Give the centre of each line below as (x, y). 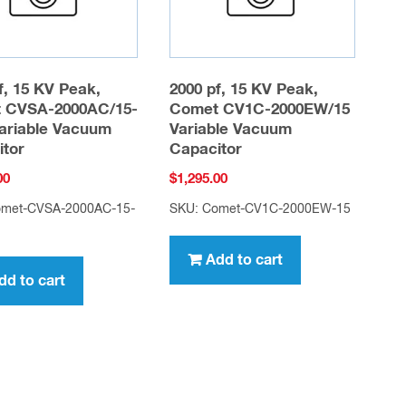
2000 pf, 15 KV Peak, (244, 91)
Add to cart (245, 260)
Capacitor (206, 150)
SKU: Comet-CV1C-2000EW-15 (261, 209)
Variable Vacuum (231, 130)
